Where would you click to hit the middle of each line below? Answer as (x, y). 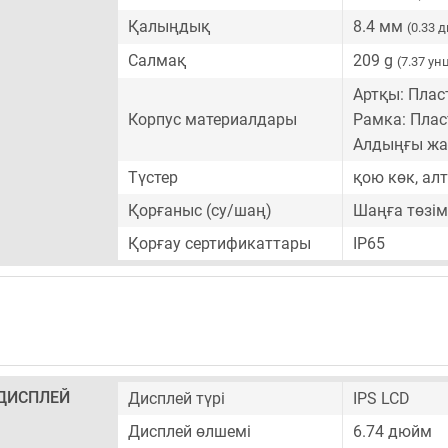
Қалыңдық (169, 26)
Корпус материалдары (212, 119)
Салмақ (157, 60)
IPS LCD (381, 398)
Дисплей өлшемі (189, 431)
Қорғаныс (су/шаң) (200, 210)
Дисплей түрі (176, 398)
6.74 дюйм (392, 431)
